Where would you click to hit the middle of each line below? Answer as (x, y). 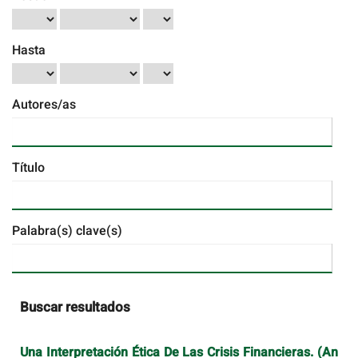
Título (28, 168)
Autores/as (44, 105)
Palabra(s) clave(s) (67, 231)
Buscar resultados (75, 308)
